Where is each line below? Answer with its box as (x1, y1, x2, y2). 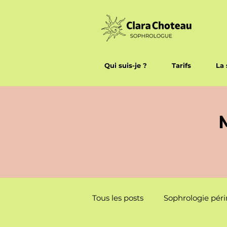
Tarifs (171, 61, 191, 69)
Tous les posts (92, 193, 143, 203)
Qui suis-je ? (104, 61, 147, 69)
